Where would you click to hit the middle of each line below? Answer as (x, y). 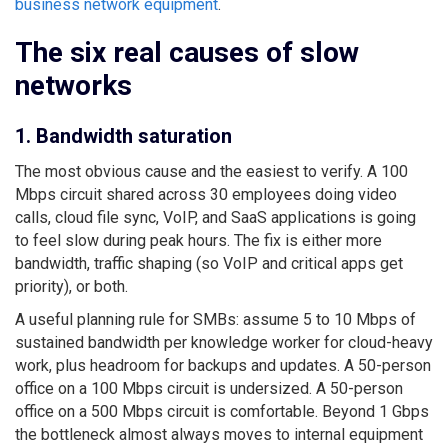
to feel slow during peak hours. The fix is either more (198, 240)
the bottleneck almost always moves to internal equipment (219, 434)
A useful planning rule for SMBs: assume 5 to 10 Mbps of (215, 319)
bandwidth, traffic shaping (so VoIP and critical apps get (209, 263)
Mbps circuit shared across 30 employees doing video (206, 194)
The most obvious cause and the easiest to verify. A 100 (211, 171)
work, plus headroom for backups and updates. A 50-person (223, 365)
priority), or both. (71, 286)
